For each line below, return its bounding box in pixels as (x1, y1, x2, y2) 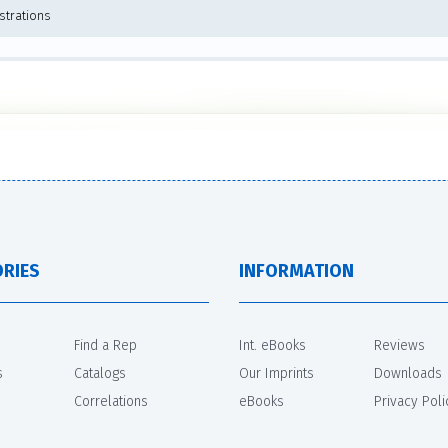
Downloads (374, 364, 442, 382)
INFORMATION (239, 259, 354, 282)
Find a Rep (74, 336, 137, 354)
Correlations (74, 392, 148, 410)
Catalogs (74, 364, 126, 382)
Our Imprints (239, 364, 314, 382)
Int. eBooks (239, 336, 306, 354)
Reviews (374, 336, 425, 354)
